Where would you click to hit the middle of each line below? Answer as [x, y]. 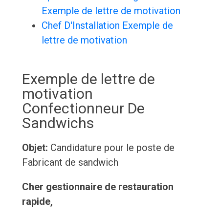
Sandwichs [58, 123]
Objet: [35, 148]
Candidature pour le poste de [111, 148]
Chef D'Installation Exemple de [107, 26]
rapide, [37, 202]
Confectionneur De [83, 109]
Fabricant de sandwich [70, 163]
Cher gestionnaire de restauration [98, 187]
